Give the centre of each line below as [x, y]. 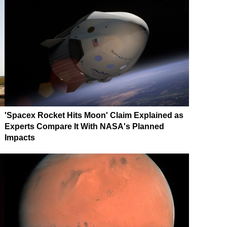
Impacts [20, 137]
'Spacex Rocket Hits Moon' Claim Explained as [94, 115]
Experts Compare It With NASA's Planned [84, 126]
